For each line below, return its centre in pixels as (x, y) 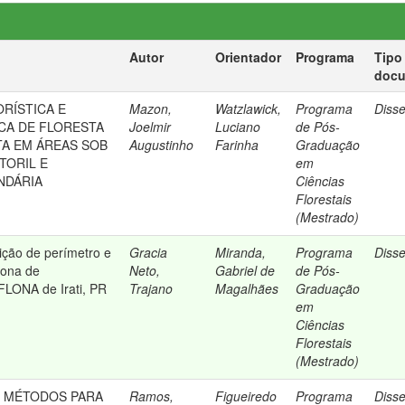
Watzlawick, (249, 108)
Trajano (151, 288)
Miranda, (241, 252)
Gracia (149, 252)
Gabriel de (245, 270)
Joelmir (151, 127)
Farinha (237, 145)
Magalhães (247, 288)
